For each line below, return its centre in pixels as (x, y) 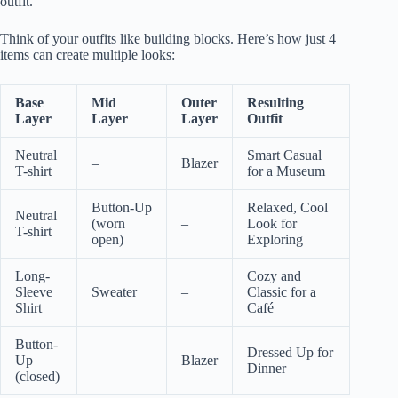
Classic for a (282, 291)
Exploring (275, 239)
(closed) (37, 376)
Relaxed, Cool (287, 207)
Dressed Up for (290, 352)
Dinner (267, 368)
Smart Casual (284, 155)
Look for (272, 223)
